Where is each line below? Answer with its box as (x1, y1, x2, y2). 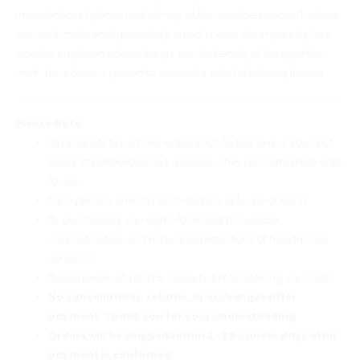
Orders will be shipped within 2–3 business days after (48, 329, 337, 342)
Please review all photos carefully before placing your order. (48, 271, 337, 284)
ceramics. (48, 252, 98, 265)
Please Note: (16, 117, 84, 130)
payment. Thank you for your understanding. (48, 309, 299, 323)
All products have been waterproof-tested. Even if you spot (48, 136, 333, 149)
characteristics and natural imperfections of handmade (48, 232, 327, 246)
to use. (48, 174, 80, 188)
